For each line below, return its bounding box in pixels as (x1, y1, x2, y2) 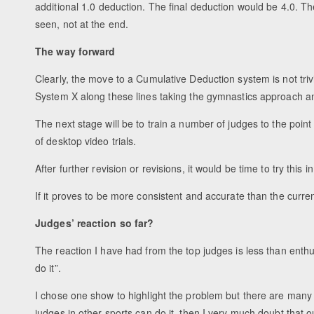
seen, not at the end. (35, 17, 129, 32)
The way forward (35, 44, 116, 59)
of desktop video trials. (35, 134, 137, 149)
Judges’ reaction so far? (35, 216, 154, 231)
